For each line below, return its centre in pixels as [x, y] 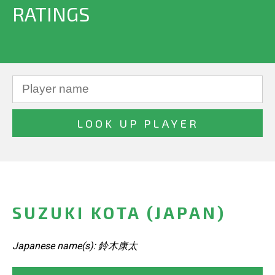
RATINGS [51, 14]
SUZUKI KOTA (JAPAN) [119, 213]
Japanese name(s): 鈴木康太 [75, 246]
